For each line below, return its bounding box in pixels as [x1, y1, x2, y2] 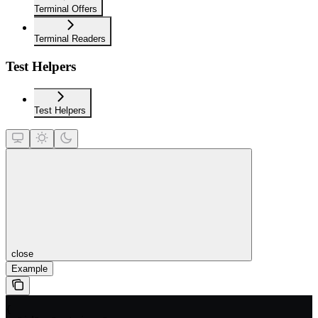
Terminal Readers [34, 33, 106, 44]
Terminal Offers [34, 3, 97, 14]
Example [11, 263, 48, 275]
